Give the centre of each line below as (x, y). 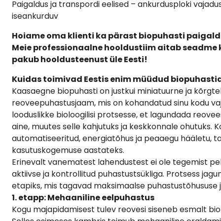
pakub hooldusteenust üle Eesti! (80, 59)
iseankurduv (35, 16)
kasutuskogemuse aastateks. (68, 150)
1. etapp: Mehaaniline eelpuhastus (83, 197)
